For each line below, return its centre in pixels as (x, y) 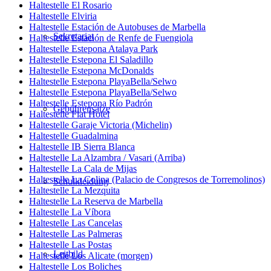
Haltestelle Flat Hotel (69, 114)
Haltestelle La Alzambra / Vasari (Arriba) (107, 158)
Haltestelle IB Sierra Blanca (82, 147)
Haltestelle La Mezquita (74, 191)
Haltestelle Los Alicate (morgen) (91, 256)
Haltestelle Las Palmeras (76, 234)
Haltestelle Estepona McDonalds (91, 71)
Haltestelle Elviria (63, 16)
